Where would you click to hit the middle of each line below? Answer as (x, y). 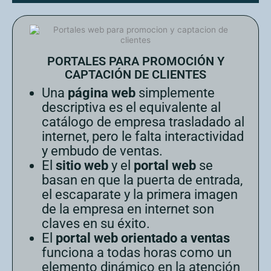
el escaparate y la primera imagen (140, 195)
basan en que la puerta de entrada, (142, 180)
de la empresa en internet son (128, 209)
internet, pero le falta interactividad (143, 137)
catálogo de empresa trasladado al (143, 122)
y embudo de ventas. (102, 151)
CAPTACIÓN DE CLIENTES (135, 75)
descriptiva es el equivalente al (131, 108)
